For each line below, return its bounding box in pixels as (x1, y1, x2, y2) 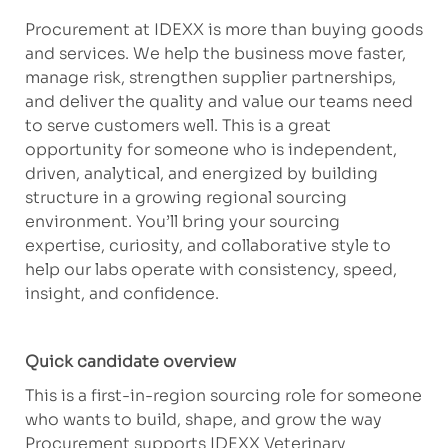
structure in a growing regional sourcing (24, 187, 347, 209)
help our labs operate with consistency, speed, (24, 259, 397, 281)
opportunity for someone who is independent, (24, 139, 397, 161)
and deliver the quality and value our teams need (24, 91, 413, 113)
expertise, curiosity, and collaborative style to (24, 235, 391, 257)
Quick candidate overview (24, 351, 236, 373)
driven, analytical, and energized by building (24, 163, 378, 185)
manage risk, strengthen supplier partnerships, (24, 67, 396, 89)
